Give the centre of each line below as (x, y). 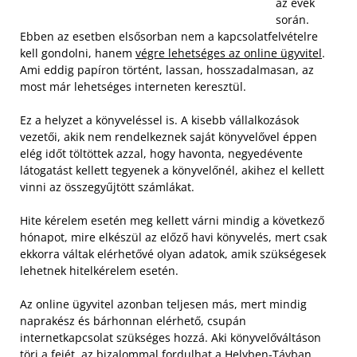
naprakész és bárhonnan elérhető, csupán (133, 320)
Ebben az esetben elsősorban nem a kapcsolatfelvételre (169, 36)
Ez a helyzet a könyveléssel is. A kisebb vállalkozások (159, 120)
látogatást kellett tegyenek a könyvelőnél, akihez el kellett (172, 170)
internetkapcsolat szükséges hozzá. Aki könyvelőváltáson (171, 337)
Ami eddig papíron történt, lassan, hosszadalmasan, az (167, 69)
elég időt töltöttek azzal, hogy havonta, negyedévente (161, 153)
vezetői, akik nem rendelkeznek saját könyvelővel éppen (169, 136)
